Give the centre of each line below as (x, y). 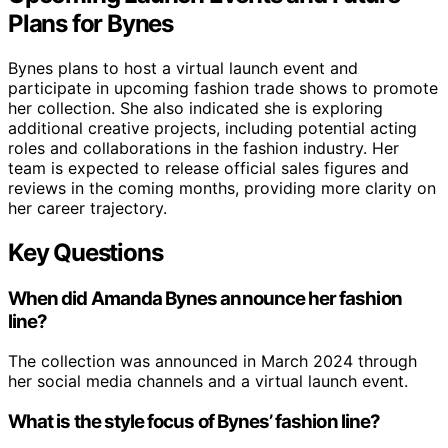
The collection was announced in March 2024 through (212, 361)
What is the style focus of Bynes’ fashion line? (194, 421)
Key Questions (85, 252)
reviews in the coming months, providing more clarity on (222, 187)
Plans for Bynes (91, 23)
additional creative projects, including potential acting (212, 127)
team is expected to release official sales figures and (208, 167)
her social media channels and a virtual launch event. (208, 381)
